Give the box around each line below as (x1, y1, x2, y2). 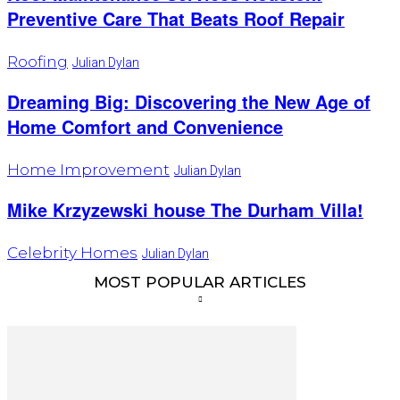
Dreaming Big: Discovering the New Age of (7, 89, 371, 115)
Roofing (7, 53, 68, 71)
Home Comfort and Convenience (7, 114, 283, 140)
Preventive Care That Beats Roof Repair (7, 6, 345, 32)
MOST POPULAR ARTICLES (94, 272, 306, 291)
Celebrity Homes (7, 243, 137, 262)
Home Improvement (7, 161, 170, 179)
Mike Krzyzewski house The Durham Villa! (7, 196, 363, 222)
